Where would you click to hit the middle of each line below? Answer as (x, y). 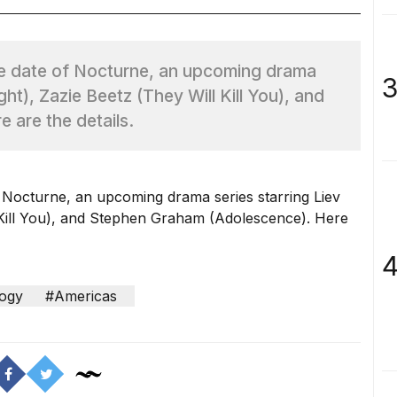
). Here (325, 218)
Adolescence (258, 218)
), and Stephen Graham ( (130, 218)
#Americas (81, 296)
